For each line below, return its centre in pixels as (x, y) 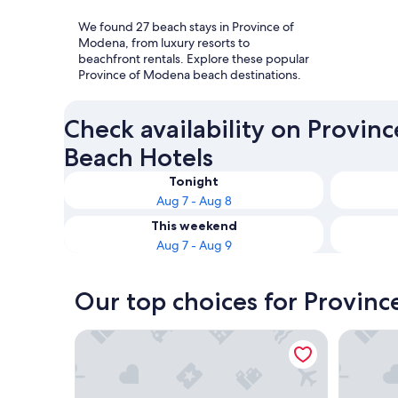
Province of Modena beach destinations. (190, 74)
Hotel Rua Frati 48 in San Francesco (186, 338)
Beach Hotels (139, 157)
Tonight (194, 181)
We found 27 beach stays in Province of (186, 26)
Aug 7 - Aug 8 (194, 200)
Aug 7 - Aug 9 (194, 245)
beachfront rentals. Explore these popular (194, 58)
